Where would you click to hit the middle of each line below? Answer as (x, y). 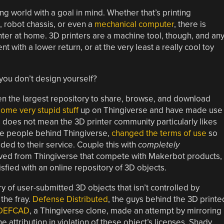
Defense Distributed (70, 199)
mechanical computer (134, 24)
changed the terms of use (159, 133)
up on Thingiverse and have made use (150, 110)
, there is (190, 24)
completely (158, 144)
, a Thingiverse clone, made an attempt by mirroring (125, 210)
